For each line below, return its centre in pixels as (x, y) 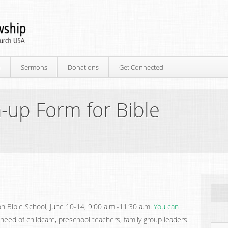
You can (166, 206)
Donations (83, 67)
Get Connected (141, 67)
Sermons (34, 67)
